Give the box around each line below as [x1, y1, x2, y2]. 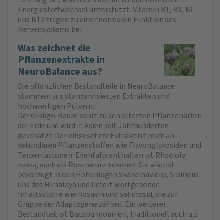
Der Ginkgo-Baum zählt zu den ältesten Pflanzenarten [18, 110, 202, 121]
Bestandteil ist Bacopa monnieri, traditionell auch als [18, 208, 198, 219]
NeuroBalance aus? [18, 64, 102, 78]
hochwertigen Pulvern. [18, 100, 94, 111]
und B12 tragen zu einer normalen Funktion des [18, 14, 176, 25]
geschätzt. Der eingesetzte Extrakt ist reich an [18, 130, 174, 140]
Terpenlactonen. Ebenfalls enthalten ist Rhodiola [18, 149, 186, 160]
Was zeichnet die [18, 41, 91, 55]
